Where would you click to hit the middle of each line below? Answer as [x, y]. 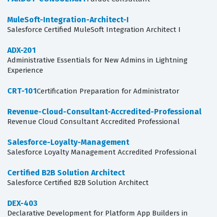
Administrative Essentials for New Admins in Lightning [97, 60]
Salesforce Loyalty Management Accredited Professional [102, 152]
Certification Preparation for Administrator [108, 91]
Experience [25, 70]
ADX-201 [22, 50]
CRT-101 [22, 91]
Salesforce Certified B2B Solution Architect [78, 183]
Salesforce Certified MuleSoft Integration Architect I [94, 30]
